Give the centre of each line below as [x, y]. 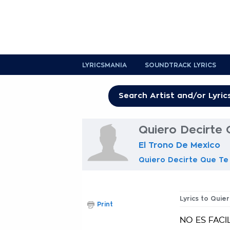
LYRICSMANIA [104, 65]
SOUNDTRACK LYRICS [180, 65]
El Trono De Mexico [179, 145]
